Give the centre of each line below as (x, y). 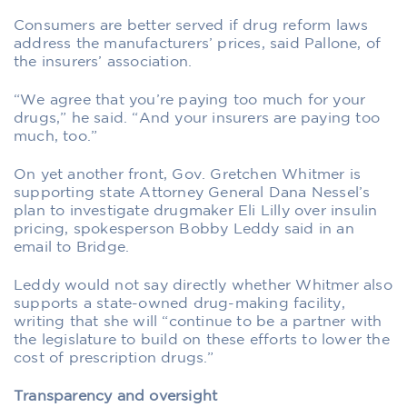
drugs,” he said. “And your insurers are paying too (197, 118)
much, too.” (56, 136)
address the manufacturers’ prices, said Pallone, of (198, 44)
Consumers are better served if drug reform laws (191, 25)
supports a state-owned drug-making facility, (179, 303)
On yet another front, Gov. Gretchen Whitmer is (188, 174)
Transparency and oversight (116, 396)
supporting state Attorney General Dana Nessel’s (192, 193)
